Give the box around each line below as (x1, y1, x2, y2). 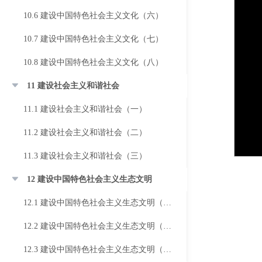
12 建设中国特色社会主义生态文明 (27, 175, 152, 184)
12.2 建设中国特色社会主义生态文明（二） (163, 222, 171, 230)
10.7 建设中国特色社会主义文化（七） (23, 35, 163, 43)
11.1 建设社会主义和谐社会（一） (23, 105, 147, 113)
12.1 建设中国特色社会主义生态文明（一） (163, 198, 171, 207)
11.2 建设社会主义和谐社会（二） (23, 128, 147, 137)
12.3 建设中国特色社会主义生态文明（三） (163, 245, 171, 254)
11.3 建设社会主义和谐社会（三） (23, 151, 147, 160)
